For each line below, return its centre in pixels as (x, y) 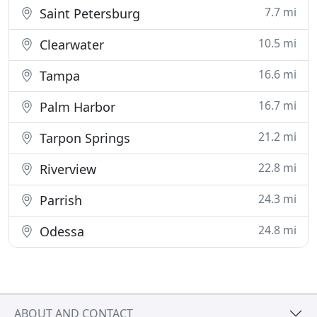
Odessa (60, 231)
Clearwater (70, 45)
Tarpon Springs (83, 138)
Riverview (66, 169)
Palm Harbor (76, 107)
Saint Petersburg (88, 13)
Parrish (59, 200)
